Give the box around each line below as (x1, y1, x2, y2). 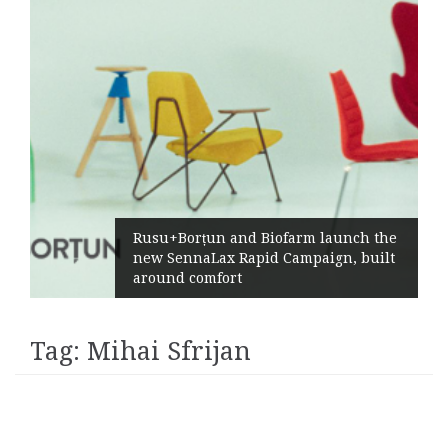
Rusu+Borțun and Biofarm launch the (133, 230, 398, 246)
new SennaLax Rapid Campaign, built (133, 250, 396, 266)
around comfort (133, 270, 243, 286)
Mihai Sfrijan (87, 337, 251, 366)
